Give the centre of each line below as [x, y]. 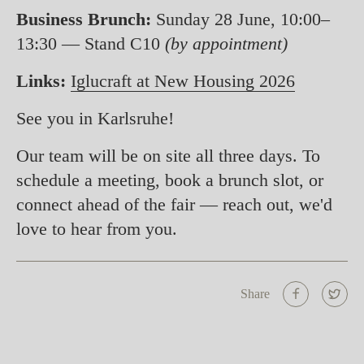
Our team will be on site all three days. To [168, 155]
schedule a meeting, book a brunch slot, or [170, 180]
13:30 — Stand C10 [91, 43]
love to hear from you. [97, 228]
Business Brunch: [84, 19]
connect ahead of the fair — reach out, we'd [174, 204]
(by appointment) [226, 43]
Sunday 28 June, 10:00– [240, 19]
